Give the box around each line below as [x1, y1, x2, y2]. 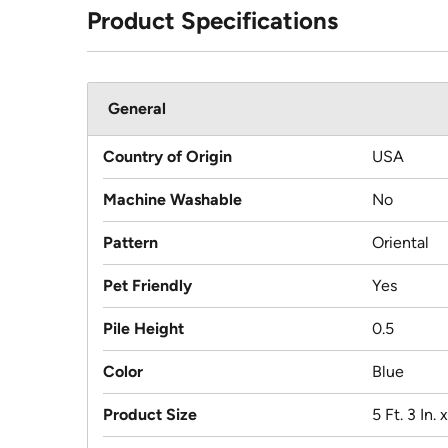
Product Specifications [87, 6, 338, 36]
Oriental [372, 233, 429, 253]
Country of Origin [103, 147, 232, 167]
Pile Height [103, 319, 184, 339]
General [108, 99, 166, 119]
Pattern [103, 233, 158, 253]
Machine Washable [103, 190, 242, 210]
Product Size [103, 405, 197, 425]
